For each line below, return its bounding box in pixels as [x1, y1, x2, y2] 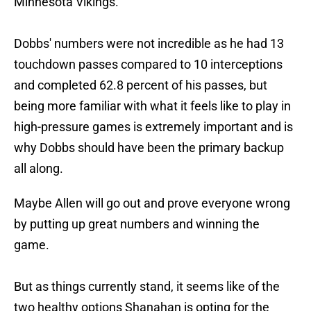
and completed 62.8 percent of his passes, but [14, 78, 267, 93]
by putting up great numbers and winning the [14, 217, 260, 232]
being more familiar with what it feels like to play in [14, 99, 291, 114]
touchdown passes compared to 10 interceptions [14, 57, 283, 72]
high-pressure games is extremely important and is [14, 119, 293, 135]
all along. [14, 161, 66, 176]
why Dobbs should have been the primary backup [14, 140, 284, 155]
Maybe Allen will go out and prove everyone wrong [14, 196, 290, 211]
